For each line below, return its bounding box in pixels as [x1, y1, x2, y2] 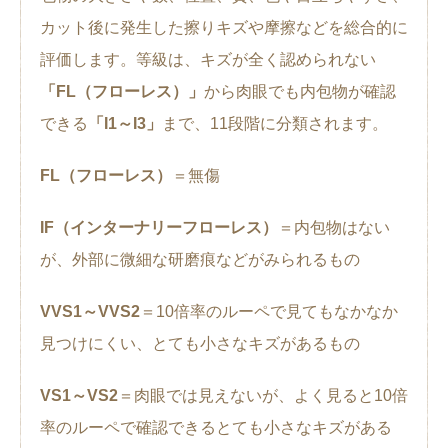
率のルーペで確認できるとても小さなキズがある [40, 418, 392, 436]
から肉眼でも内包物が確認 [204, 82, 396, 100]
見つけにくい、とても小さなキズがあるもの [40, 334, 360, 352]
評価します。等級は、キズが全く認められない [40, 50, 376, 68]
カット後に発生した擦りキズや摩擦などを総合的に [40, 18, 408, 36]
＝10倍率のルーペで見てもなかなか [140, 302, 398, 320]
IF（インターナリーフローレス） [40, 218, 278, 236]
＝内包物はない [278, 218, 390, 236]
